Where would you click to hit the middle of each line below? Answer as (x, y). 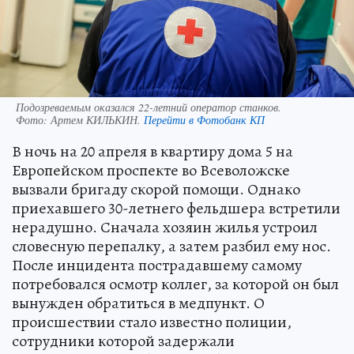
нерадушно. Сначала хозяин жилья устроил (165, 227)
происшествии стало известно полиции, (152, 322)
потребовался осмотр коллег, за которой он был (175, 284)
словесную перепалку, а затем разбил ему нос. (171, 246)
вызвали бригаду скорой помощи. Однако (156, 189)
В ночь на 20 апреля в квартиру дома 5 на (153, 151)
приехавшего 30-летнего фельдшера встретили (176, 208)
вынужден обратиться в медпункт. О (138, 303)
